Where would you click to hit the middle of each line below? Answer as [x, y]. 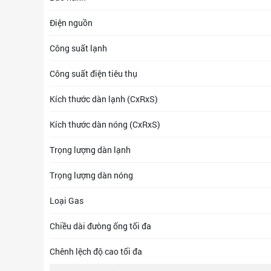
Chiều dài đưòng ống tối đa [100, 226]
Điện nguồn [71, 23]
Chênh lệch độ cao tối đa [96, 251]
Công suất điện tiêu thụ [93, 73]
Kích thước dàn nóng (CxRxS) [105, 124]
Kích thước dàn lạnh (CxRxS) [104, 99]
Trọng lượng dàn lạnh [90, 150]
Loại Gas [67, 201]
